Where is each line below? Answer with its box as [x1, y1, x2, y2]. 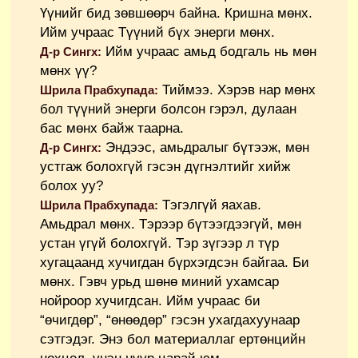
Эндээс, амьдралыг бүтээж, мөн [101, 140, 309, 156]
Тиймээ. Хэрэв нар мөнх [158, 82, 316, 98]
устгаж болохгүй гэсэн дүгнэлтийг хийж [40, 159, 290, 175]
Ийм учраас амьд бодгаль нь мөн [101, 44, 316, 60]
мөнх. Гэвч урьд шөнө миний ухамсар [40, 274, 279, 290]
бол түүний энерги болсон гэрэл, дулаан [40, 101, 296, 117]
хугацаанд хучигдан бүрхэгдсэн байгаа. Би [40, 255, 309, 271]
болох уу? [40, 178, 103, 194]
